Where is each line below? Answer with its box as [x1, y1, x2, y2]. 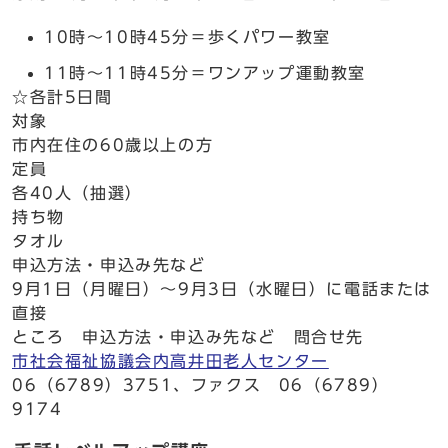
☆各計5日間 [12, 89, 113, 105]
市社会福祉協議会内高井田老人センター [12, 353, 329, 369]
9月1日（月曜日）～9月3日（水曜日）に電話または [12, 281, 432, 297]
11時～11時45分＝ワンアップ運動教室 [44, 65, 366, 81]
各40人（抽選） [12, 185, 143, 201]
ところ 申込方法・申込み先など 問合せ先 [12, 329, 365, 345]
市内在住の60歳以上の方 [12, 137, 214, 153]
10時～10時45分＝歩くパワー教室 [44, 29, 331, 45]
